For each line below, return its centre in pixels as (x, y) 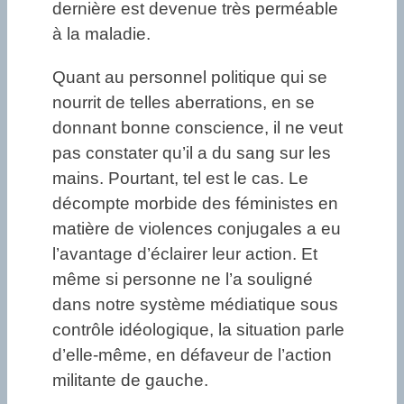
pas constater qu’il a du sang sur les (192, 152)
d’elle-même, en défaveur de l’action (192, 354)
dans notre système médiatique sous (195, 304)
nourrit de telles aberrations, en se (184, 102)
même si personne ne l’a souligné (183, 279)
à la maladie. (101, 34)
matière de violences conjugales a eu (197, 228)
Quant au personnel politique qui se (190, 77)
